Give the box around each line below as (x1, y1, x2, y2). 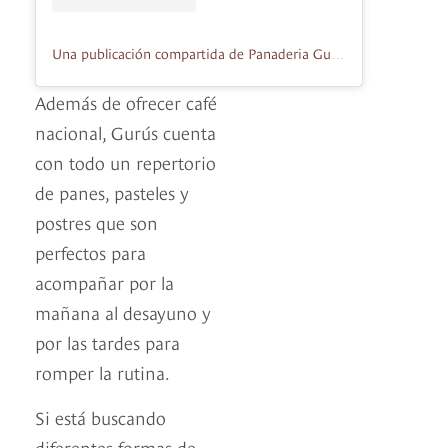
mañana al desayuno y (35, 299, 211, 325)
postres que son (35, 209, 158, 235)
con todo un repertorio (35, 149, 216, 175)
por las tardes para (35, 329, 180, 355)
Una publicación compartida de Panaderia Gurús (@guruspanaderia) (331, 46, 345, 63)
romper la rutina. (35, 359, 170, 385)
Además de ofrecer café (35, 89, 217, 115)
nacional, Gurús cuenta (35, 119, 216, 145)
